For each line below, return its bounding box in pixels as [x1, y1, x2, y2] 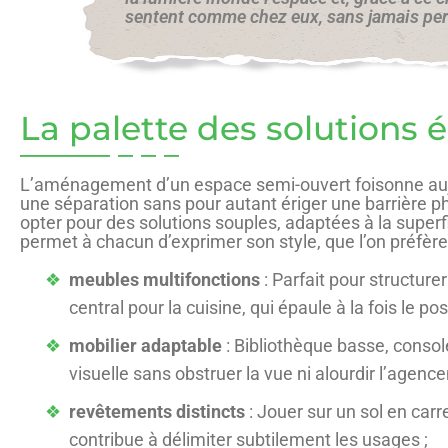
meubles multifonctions [69, 268, 260, 290]
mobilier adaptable [69, 334, 222, 356]
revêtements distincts [69, 400, 245, 422]
